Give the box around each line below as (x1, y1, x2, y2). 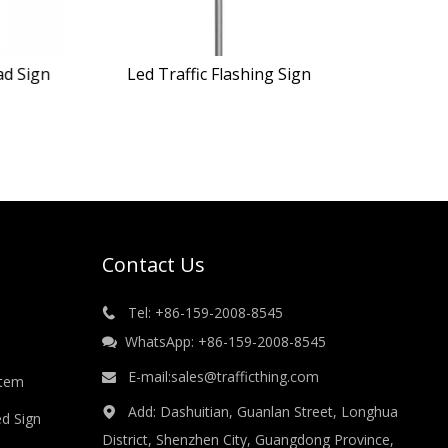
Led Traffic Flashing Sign (126, 63, 310, 85)
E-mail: (115, 367, 171, 386)
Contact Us (101, 251, 205, 278)
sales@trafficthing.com (170, 367, 319, 386)
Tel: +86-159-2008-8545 (115, 303, 283, 322)
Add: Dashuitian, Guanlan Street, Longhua (115, 402, 398, 421)
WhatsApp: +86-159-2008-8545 (116, 332, 326, 351)
